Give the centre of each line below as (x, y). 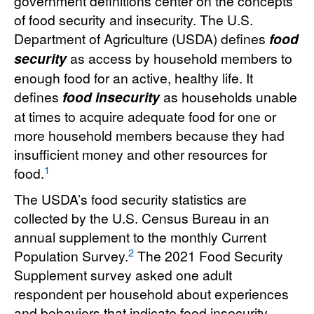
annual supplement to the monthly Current (140, 237)
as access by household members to (179, 58)
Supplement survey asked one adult (123, 275)
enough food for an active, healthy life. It (134, 78)
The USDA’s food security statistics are (130, 199)
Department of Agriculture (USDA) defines (142, 39)
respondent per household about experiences (151, 294)
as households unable (228, 97)
